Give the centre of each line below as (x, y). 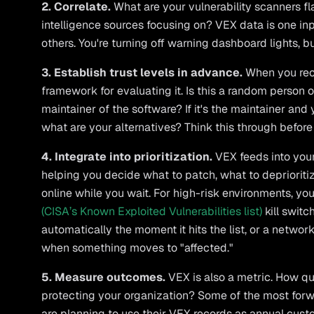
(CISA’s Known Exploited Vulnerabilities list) (152, 211)
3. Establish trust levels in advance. (142, 73)
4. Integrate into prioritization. (127, 157)
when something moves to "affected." (138, 248)
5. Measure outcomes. (104, 277)
